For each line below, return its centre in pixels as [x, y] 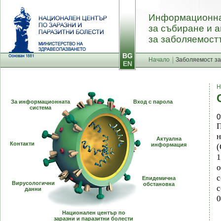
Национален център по [93, 213]
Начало [159, 60]
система [40, 108]
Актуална [169, 139]
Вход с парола [153, 102]
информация [169, 145]
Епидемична [159, 178]
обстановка [159, 184]
